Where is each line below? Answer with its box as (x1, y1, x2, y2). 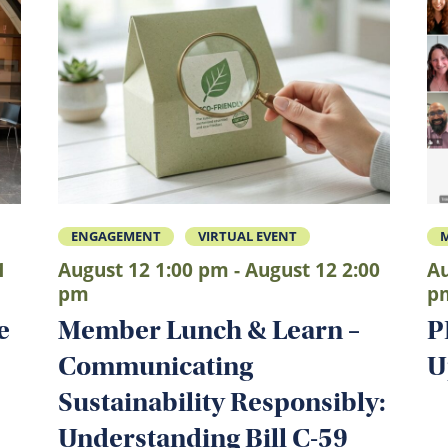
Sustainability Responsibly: (58, 385, 387, 418)
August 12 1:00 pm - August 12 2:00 (58, 257, 381, 284)
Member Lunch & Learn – (58, 313, 361, 346)
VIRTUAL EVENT (197, 226, 297, 245)
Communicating (58, 349, 254, 382)
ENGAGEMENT (71, 226, 162, 245)
